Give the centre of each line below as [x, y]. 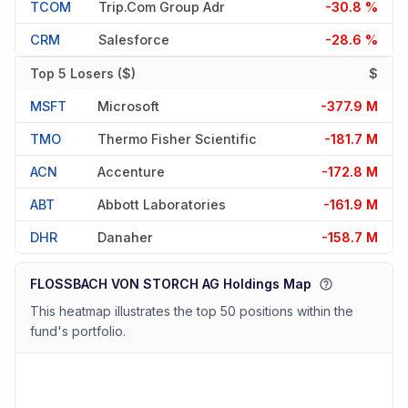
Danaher [125, 237]
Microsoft [128, 106]
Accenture [131, 171]
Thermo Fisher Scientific [177, 138]
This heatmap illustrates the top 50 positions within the [192, 311]
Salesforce [134, 39]
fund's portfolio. [78, 331]
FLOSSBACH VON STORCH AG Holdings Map [171, 284]
